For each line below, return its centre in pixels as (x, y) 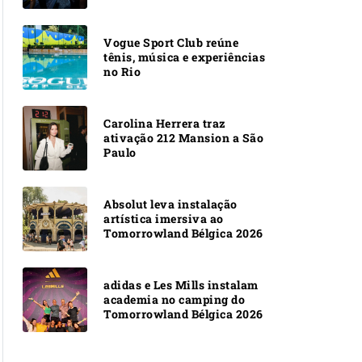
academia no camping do (174, 299)
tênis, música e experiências (184, 57)
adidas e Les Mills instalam (181, 284)
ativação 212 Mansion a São (183, 137)
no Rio (122, 71)
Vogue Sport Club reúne (171, 42)
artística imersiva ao (164, 218)
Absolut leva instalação (170, 204)
